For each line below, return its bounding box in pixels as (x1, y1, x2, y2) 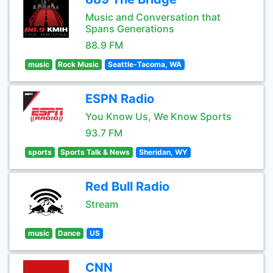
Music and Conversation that (85, 11, 221, 23)
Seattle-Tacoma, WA (107, 60, 182, 69)
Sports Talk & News (60, 147, 130, 157)
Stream (85, 198, 118, 210)
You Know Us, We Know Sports (85, 110, 232, 122)
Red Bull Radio (85, 179, 169, 194)
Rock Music (58, 60, 99, 69)
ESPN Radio (85, 91, 154, 106)
